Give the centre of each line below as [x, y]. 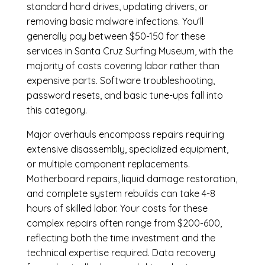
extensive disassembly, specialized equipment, [127, 149]
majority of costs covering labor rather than [123, 66]
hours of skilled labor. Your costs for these [117, 209]
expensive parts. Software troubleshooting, [120, 81]
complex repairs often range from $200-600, [124, 223]
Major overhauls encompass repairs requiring [125, 135]
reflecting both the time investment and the [121, 238]
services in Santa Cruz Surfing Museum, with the [130, 51]
